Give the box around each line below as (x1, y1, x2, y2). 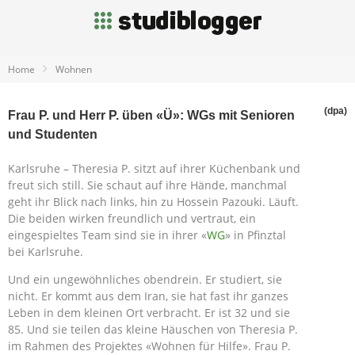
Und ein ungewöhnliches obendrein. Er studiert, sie (8, 272, 282, 287)
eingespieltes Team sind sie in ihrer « (8, 227, 207, 242)
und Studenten (8, 128, 97, 141)
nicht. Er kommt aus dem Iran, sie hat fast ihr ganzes (8, 288, 288, 303)
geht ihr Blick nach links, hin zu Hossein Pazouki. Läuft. (8, 194, 299, 209)
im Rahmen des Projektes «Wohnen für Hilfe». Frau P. (8, 338, 291, 353)
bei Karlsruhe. (8, 244, 83, 259)
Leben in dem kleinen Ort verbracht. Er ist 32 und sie (8, 305, 290, 320)
